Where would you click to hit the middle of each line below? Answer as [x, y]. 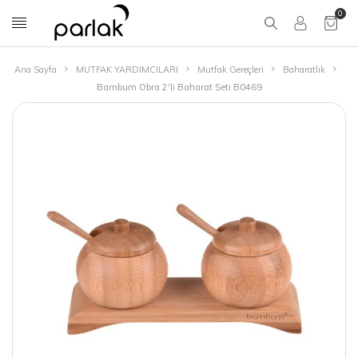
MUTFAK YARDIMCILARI [127, 70]
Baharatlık [304, 70]
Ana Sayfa [35, 70]
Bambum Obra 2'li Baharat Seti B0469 [179, 87]
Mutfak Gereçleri [230, 70]
